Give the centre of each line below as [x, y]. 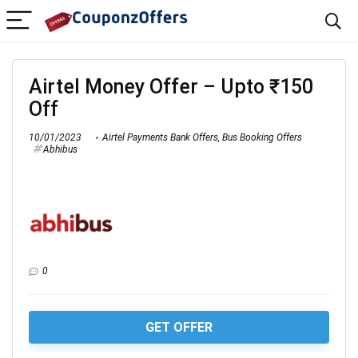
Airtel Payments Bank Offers [160, 137]
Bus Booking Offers [262, 137]
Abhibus [60, 149]
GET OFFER [179, 327]
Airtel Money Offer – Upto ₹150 [171, 87]
